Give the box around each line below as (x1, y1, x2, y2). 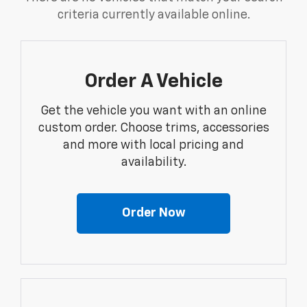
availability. (121, 156, 186, 169)
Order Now (121, 206, 186, 219)
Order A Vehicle (84, 71, 223, 91)
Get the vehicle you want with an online (40, 104, 267, 117)
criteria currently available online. (57, 8, 250, 21)
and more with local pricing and (63, 138, 244, 151)
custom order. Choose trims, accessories (38, 121, 269, 134)
